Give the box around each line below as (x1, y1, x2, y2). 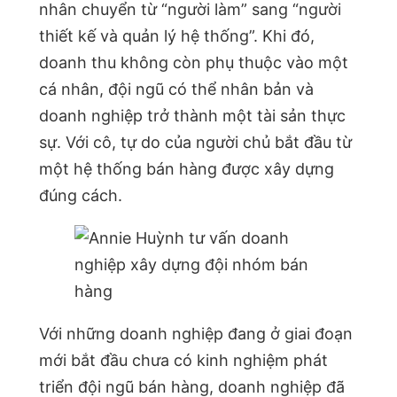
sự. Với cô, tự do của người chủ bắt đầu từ (39, 133, 352, 152)
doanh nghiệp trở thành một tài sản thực (39, 106, 346, 126)
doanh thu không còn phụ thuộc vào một (39, 53, 348, 73)
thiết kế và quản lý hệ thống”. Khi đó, (39, 27, 315, 46)
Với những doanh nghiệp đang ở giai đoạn (39, 324, 353, 344)
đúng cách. (39, 186, 122, 206)
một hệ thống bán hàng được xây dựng (39, 160, 334, 179)
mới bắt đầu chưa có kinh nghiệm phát (39, 351, 328, 370)
